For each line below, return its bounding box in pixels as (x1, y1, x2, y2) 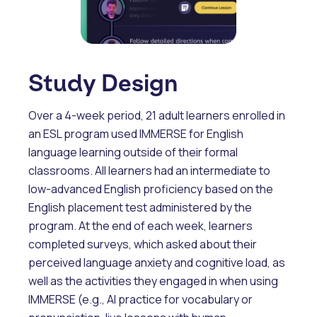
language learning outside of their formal (28, 144, 238, 160)
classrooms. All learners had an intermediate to (28, 162, 270, 178)
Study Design (28, 69, 178, 98)
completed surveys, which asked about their (28, 236, 257, 252)
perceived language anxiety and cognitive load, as (28, 254, 285, 270)
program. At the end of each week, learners (28, 217, 253, 234)
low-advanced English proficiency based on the (28, 180, 273, 197)
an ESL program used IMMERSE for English (28, 125, 243, 142)
